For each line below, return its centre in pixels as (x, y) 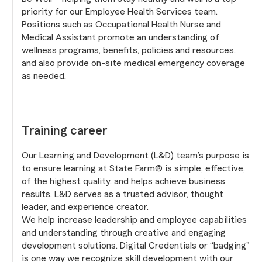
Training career (64, 130)
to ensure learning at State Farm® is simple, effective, (133, 168)
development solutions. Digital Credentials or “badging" (136, 246)
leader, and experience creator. (85, 207)
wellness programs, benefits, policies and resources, (129, 50)
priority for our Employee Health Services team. (120, 12)
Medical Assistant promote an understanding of (120, 37)
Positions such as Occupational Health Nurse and (121, 25)
